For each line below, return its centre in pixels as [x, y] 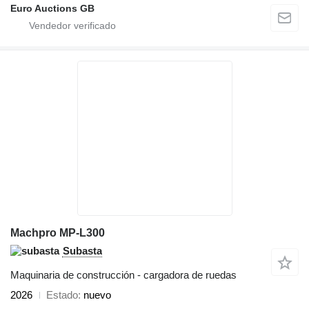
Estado [62, 295]
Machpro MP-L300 [58, 233]
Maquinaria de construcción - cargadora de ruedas [123, 275]
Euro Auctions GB [52, 9]
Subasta [82, 251]
